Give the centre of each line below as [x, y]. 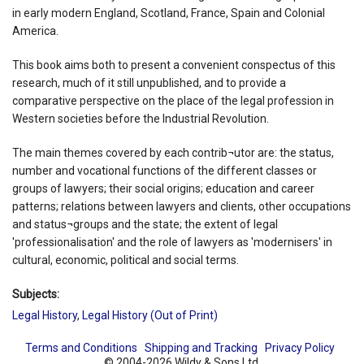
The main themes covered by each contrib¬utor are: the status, [173, 152]
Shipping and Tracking [201, 347]
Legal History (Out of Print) [150, 315]
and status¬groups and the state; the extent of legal [145, 224]
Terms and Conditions [81, 347]
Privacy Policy [299, 347]
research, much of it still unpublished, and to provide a [149, 82]
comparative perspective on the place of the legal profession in [173, 100]
